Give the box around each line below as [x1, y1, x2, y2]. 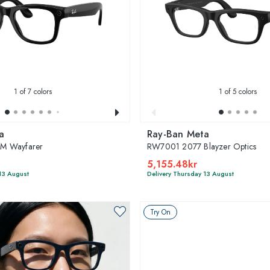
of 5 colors [222, 86, 257, 97]
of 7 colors [17, 86, 52, 97]
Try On [150, 206, 171, 218]
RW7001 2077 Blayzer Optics [147, 140, 257, 152]
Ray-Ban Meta [147, 127, 210, 141]
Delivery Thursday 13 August [147, 168, 234, 178]
